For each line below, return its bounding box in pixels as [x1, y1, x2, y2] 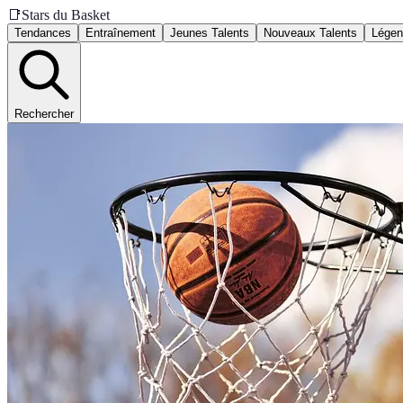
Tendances [14, 26, 71, 40]
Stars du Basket [22, 7, 110, 22]
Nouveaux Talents [264, 26, 357, 40]
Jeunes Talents [170, 26, 249, 40]
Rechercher [14, 107, 74, 121]
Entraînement [85, 26, 156, 40]
